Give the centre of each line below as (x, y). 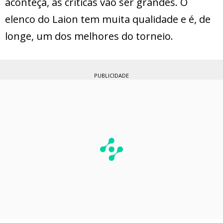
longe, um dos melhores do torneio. (89, 36)
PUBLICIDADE (111, 76)
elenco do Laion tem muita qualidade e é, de (108, 19)
